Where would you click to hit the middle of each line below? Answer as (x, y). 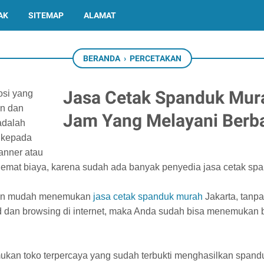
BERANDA (101, 58)
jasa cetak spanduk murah (148, 197)
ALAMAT (100, 15)
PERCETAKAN (155, 58)
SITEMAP (46, 15)
